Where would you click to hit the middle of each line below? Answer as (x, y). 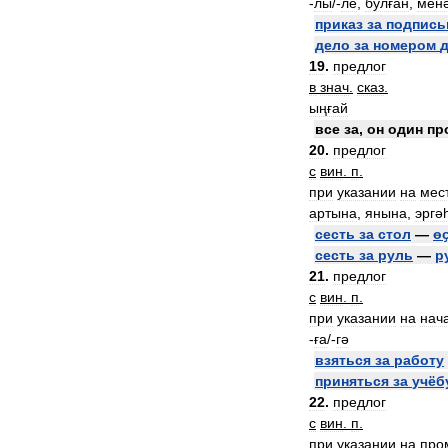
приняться (352, 381)
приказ (339, 24)
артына (333, 213)
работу (419, 360)
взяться (343, 360)
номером (404, 45)
